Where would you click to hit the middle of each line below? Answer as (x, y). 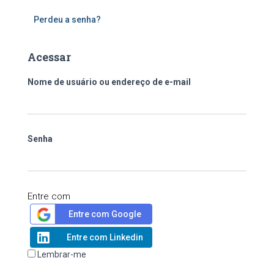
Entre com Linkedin (105, 237)
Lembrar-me (62, 254)
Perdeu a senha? (67, 20)
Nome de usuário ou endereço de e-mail (109, 82)
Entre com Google (105, 214)
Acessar (49, 57)
